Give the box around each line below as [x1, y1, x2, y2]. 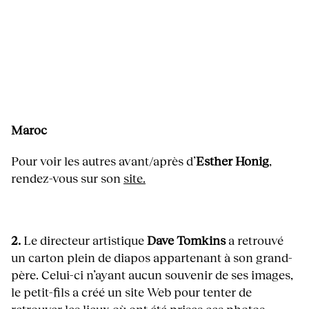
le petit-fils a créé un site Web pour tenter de [11, 283, 252, 299]
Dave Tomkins [147, 232, 226, 248]
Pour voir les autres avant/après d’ [11, 152, 196, 168]
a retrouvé [226, 232, 283, 248]
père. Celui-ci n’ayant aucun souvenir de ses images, [11, 266, 293, 282]
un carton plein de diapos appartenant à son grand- [11, 249, 292, 265]
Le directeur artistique [21, 232, 147, 248]
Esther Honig [196, 152, 269, 168]
